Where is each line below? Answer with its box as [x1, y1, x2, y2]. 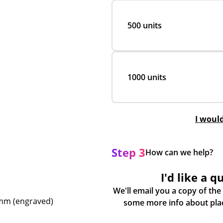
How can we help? [145, 147, 213, 158]
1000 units [127, 72, 166, 83]
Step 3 [111, 145, 145, 160]
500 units [127, 20, 162, 31]
